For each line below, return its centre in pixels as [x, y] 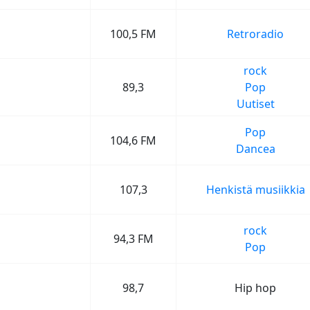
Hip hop [255, 288]
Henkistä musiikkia [255, 190]
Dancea [255, 149]
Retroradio [255, 34]
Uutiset [255, 104]
